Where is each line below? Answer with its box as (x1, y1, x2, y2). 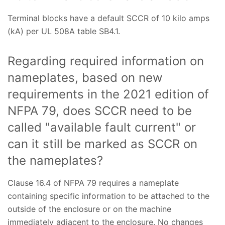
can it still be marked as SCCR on (8, 137, 197, 152)
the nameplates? (8, 153, 103, 168)
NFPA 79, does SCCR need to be (8, 103, 192, 119)
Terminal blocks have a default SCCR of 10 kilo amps (8, 13, 209, 24)
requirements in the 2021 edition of (8, 87, 209, 102)
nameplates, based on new (8, 70, 163, 85)
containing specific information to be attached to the (8, 191, 209, 201)
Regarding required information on (8, 54, 204, 69)
